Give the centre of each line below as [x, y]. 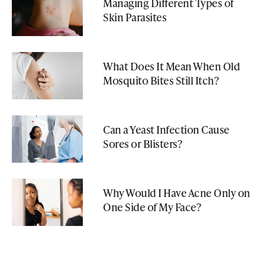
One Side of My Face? [152, 206]
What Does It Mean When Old [171, 66]
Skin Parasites [135, 17]
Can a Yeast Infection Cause [166, 129]
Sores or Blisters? [142, 143]
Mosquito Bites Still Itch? [161, 80]
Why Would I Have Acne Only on [177, 192]
